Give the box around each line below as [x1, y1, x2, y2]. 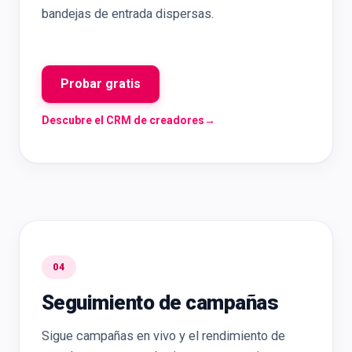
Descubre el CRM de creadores [42, 114, 204, 126]
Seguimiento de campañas [42, 291, 279, 314]
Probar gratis [60, 76, 141, 91]
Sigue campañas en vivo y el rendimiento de [42, 328, 285, 343]
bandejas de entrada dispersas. [42, 6, 214, 21]
